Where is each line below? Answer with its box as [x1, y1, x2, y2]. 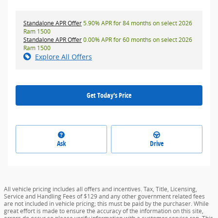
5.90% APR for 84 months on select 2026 [82, 19, 192, 28]
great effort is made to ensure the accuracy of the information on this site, [4, 207, 203, 216]
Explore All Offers [35, 52, 92, 62]
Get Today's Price [87, 91, 131, 100]
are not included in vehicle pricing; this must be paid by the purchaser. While [4, 200, 209, 208]
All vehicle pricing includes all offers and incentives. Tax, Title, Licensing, [4, 185, 197, 194]
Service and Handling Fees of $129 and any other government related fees [4, 192, 205, 201]
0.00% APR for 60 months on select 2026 [82, 36, 192, 44]
